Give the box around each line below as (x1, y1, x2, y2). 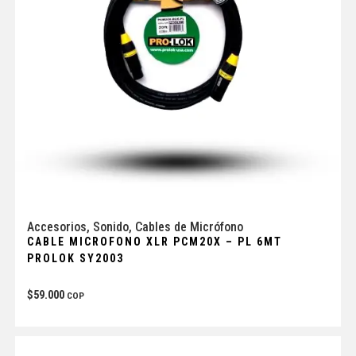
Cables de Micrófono (134, 219, 243, 234)
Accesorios (26, 219, 87, 234)
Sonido (92, 219, 129, 234)
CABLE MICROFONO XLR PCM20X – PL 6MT (26, 234, 282, 248)
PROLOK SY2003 (26, 251, 124, 265)
